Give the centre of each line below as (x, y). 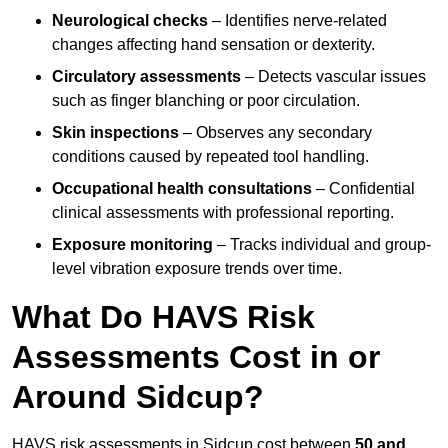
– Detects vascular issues (333, 77)
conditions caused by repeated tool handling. (210, 157)
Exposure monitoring (132, 245)
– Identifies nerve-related (297, 21)
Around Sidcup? (138, 397)
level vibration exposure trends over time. (197, 269)
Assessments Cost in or (196, 357)
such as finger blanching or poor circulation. (206, 101)
